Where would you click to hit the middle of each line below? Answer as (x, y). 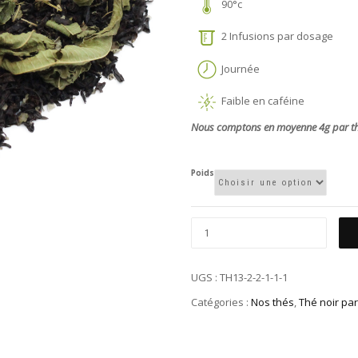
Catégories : (221, 302)
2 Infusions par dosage (275, 36)
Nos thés (272, 302)
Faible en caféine (261, 101)
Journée (238, 68)
